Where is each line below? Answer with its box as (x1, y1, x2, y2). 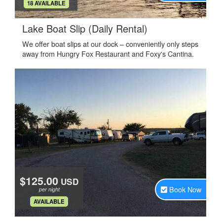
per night (38, 185, 60, 193)
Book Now (169, 184, 201, 194)
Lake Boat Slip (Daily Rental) (22, 21, 147, 36)
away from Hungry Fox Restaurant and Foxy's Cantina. (22, 48, 194, 59)
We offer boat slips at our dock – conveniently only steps (22, 38, 198, 49)
